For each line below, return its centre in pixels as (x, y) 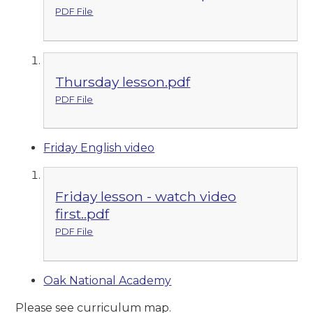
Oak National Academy (108, 280)
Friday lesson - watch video (146, 197)
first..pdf (82, 214)
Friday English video (99, 148)
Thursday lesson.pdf (123, 81)
